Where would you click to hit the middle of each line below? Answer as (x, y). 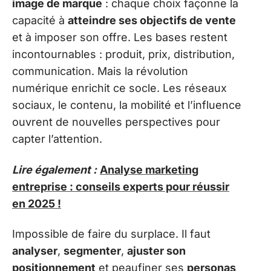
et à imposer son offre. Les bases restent (120, 38)
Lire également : (54, 169)
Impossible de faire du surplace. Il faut (111, 234)
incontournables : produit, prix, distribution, (123, 54)
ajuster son (156, 251)
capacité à (40, 21)
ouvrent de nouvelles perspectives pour (116, 122)
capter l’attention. (57, 139)
